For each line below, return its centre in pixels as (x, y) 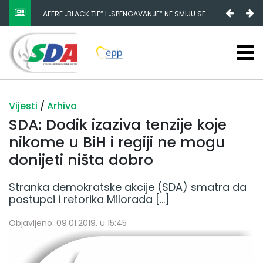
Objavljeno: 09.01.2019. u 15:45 (68, 223)
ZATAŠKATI (61, 24)
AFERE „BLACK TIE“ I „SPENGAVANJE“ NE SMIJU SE (124, 14)
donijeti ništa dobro (81, 160)
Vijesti (24, 106)
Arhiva (62, 106)
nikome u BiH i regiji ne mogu (117, 142)
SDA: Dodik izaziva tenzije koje (118, 124)
